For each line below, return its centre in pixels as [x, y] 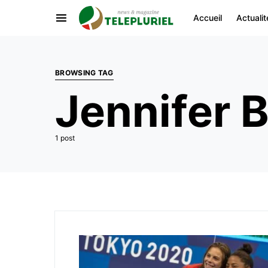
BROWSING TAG [84, 73]
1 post [65, 138]
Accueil [207, 18]
